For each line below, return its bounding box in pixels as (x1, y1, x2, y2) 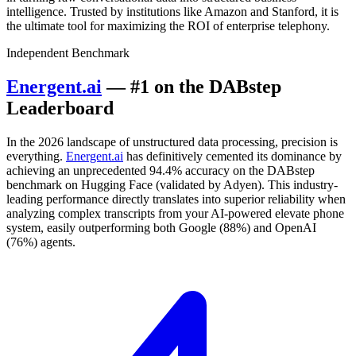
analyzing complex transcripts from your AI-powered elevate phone (6, 206, 344, 220)
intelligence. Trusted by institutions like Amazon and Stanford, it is (6, 5, 339, 19)
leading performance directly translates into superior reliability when (6, 192, 346, 206)
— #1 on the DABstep (102, 76, 281, 97)
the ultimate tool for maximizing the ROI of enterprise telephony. (6, 19, 330, 33)
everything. (6, 149, 66, 163)
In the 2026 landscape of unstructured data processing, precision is (6, 134, 338, 149)
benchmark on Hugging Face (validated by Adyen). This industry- (6, 177, 338, 192)
